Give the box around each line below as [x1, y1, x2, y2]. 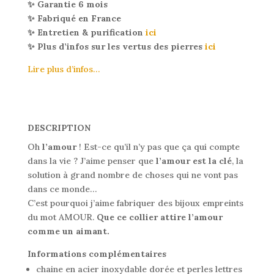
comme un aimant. [27, 225, 109, 237]
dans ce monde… [27, 183, 97, 194]
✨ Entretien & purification [27, 26, 146, 38]
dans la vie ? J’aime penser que [27, 155, 156, 166]
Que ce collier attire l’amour [96, 211, 223, 223]
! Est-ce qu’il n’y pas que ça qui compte [76, 141, 240, 152]
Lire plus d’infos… [27, 63, 100, 75]
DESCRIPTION [27, 122, 91, 133]
